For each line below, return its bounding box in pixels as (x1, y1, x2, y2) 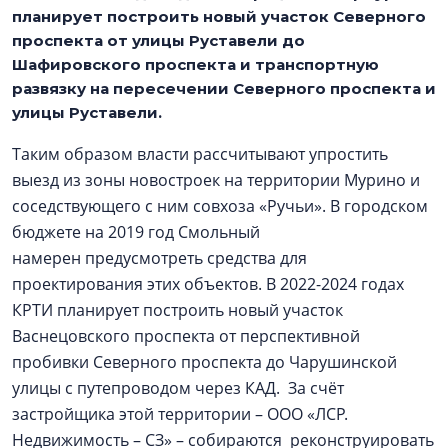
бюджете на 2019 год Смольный (12, 221, 260, 243)
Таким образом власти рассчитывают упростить (12, 143, 388, 165)
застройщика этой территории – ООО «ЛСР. (12, 403, 348, 425)
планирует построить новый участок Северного (12, 7, 426, 26)
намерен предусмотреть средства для (12, 247, 307, 269)
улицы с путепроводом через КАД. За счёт (12, 377, 344, 399)
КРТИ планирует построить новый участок (12, 299, 343, 321)
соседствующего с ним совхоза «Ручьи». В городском (12, 195, 428, 217)
